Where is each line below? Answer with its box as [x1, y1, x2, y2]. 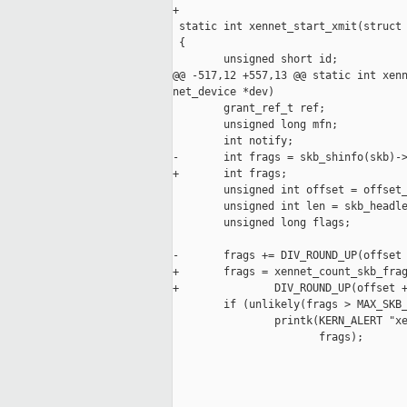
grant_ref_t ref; [173, 102, 325, 115]
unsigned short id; [173, 53, 338, 66]
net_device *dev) [173, 85, 274, 99]
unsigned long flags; [173, 216, 351, 230]
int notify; [173, 134, 293, 148]
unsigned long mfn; [173, 118, 338, 132]
